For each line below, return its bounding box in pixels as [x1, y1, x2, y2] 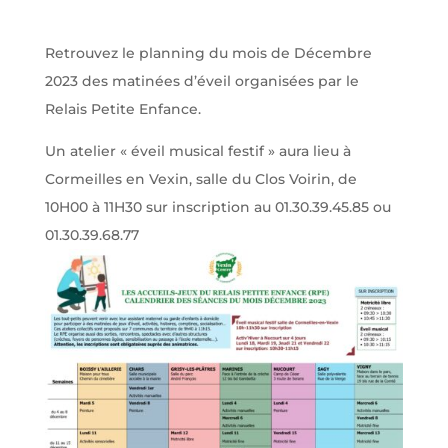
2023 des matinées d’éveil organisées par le [44, 72, 359, 90]
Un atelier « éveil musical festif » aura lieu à [44, 142, 351, 160]
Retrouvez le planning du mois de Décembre [44, 44, 372, 62]
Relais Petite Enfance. [44, 100, 201, 118]
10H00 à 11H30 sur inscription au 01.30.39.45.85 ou [44, 198, 391, 216]
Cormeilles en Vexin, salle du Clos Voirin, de [44, 170, 357, 188]
